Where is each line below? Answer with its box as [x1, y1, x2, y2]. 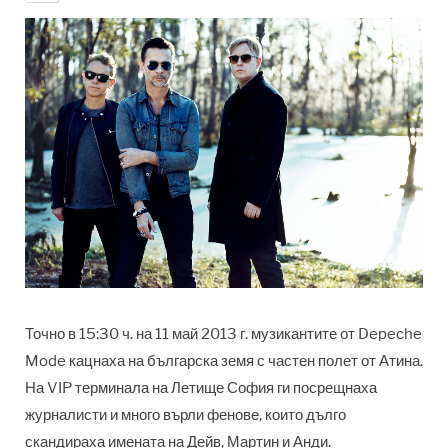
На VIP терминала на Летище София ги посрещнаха [25, 379, 377, 398]
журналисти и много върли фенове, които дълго [25, 406, 346, 425]
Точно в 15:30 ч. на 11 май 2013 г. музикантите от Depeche [25, 325, 422, 344]
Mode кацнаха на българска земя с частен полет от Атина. [25, 352, 423, 371]
